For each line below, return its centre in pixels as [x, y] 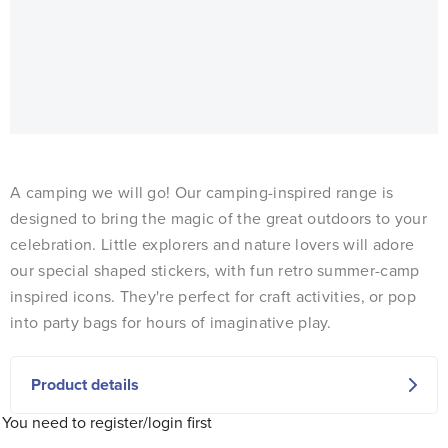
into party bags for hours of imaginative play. [171, 322]
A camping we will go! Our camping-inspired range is [202, 192]
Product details [85, 384]
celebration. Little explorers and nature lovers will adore [212, 244]
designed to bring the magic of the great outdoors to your [219, 218]
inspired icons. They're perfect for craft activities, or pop [213, 296]
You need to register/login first [107, 422]
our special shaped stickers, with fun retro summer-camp [215, 270]
